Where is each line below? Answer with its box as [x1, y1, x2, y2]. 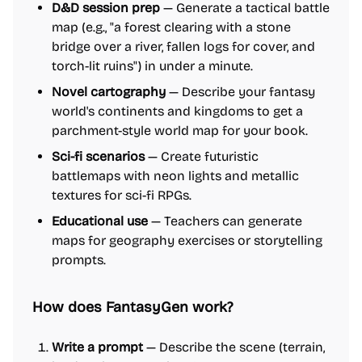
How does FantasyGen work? [32, 298, 233, 316]
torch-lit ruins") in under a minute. [52, 58, 253, 74]
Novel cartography [52, 84, 166, 99]
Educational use [52, 213, 148, 229]
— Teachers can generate [148, 213, 302, 229]
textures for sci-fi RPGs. [52, 187, 192, 203]
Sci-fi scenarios [52, 149, 145, 164]
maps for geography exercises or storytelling [52, 233, 322, 248]
